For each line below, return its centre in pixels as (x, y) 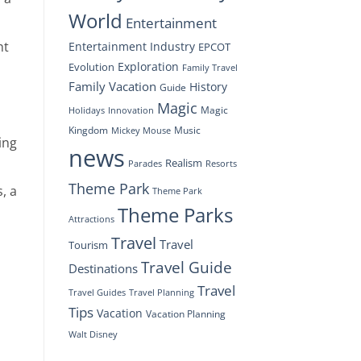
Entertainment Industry (131, 46)
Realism (183, 162)
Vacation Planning (185, 313)
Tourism (88, 245)
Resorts (221, 163)
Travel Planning (161, 292)
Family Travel (210, 67)
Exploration (148, 66)
